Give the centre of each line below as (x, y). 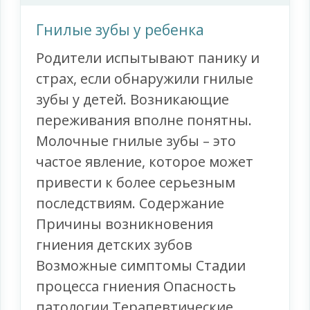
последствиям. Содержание (130, 203)
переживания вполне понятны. (144, 120)
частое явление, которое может (145, 162)
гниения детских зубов (115, 245)
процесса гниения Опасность (136, 286)
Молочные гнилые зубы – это (136, 141)
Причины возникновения (125, 224)
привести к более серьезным (136, 183)
